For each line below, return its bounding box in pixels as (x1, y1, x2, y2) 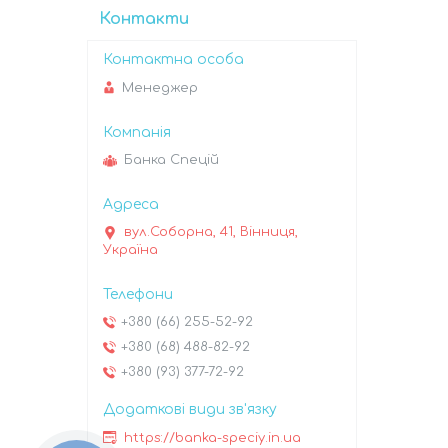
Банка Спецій (124, 153, 219, 168)
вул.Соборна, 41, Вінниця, (124, 225, 298, 240)
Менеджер (122, 80, 198, 95)
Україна (103, 243, 158, 258)
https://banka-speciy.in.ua (124, 430, 301, 445)
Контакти (99, 10, 189, 29)
